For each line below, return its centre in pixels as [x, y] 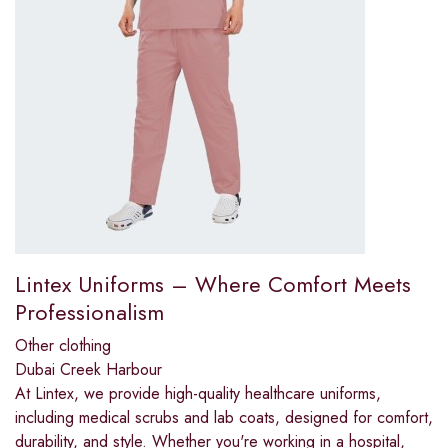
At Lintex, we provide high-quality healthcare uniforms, [198, 393]
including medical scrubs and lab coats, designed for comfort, [224, 417]
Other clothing [63, 345]
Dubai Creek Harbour [88, 369]
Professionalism [89, 311]
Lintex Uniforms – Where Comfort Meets [213, 283]
